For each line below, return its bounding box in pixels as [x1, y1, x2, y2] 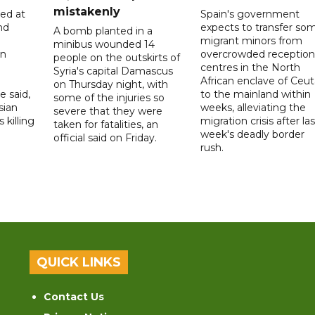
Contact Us [44, 290, 105, 303]
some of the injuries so [53, 91, 165, 104]
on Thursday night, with [53, 77, 169, 91]
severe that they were [53, 104, 163, 117]
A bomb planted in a [53, 24, 153, 37]
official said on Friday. [53, 131, 157, 144]
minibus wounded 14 [53, 37, 155, 51]
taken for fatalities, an [53, 117, 159, 131]
